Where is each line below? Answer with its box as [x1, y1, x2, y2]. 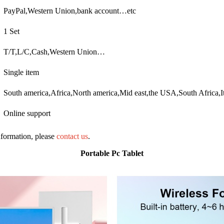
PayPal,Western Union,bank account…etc [3, 6, 136, 15]
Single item [3, 67, 39, 76]
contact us [56, 131, 88, 140]
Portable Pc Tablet [80, 148, 143, 157]
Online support [3, 108, 50, 117]
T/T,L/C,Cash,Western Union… [3, 47, 105, 56]
